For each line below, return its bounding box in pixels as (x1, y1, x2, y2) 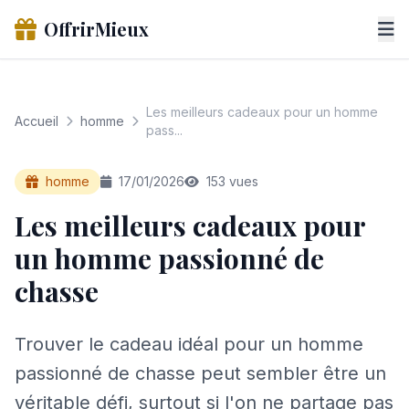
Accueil (15, 113, 58, 129)
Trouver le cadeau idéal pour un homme (15, 333, 363, 355)
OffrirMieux (44, 16, 149, 41)
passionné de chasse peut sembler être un (15, 362, 386, 384)
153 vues (203, 173, 258, 189)
